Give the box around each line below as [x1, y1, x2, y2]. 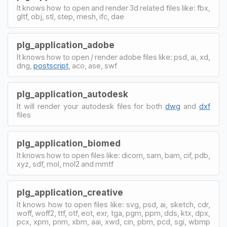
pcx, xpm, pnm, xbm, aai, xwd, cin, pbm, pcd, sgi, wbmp [17, 217, 210, 226]
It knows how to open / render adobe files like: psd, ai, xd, [17, 52, 210, 61]
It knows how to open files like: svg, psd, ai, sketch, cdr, [17, 200, 210, 209]
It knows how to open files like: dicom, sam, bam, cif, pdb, [17, 150, 210, 160]
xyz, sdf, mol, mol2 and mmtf [17, 159, 113, 168]
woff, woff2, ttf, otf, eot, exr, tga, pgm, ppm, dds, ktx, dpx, [17, 208, 210, 217]
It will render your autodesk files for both [17, 101, 166, 110]
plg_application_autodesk [17, 89, 128, 99]
